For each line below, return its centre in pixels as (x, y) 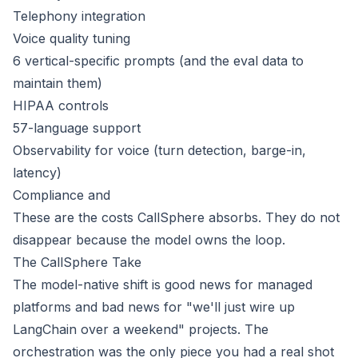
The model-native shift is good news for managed (163, 285)
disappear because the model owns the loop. (149, 240)
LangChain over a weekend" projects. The (141, 330)
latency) (37, 173)
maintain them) (58, 84)
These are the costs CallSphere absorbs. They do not (176, 218)
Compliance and (62, 195)
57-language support (77, 128)
